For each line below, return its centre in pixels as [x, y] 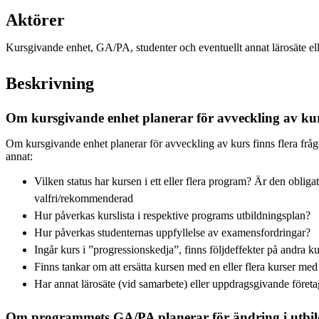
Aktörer [35, 20]
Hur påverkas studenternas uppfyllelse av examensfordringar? [172, 232]
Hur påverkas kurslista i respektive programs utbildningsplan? [172, 215]
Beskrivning [50, 83]
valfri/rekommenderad [84, 198]
